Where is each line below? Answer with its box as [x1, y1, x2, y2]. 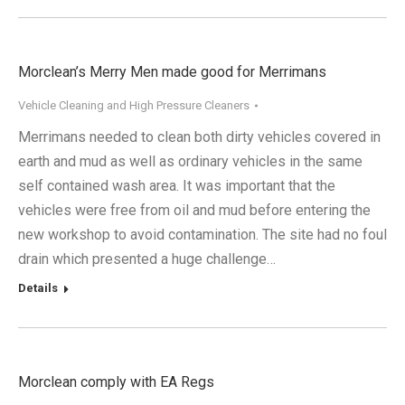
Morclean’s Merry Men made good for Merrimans [18, 63, 326, 81]
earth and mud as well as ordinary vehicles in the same [18, 153, 363, 171]
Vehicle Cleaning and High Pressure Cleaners [18, 99, 250, 113]
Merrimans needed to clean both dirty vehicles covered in [18, 128, 381, 146]
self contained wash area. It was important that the [18, 177, 335, 195]
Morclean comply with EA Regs [18, 373, 214, 391]
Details [18, 281, 58, 296]
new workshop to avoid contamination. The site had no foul [18, 226, 387, 244]
